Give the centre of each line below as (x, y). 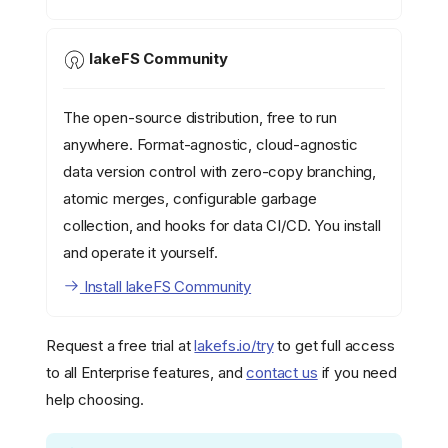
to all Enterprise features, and (146, 373)
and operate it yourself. (140, 252)
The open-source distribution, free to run (200, 117)
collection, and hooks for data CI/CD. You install (222, 225)
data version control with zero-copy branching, (220, 171)
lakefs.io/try (234, 346)
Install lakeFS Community (165, 287)
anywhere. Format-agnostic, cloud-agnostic (210, 144)
